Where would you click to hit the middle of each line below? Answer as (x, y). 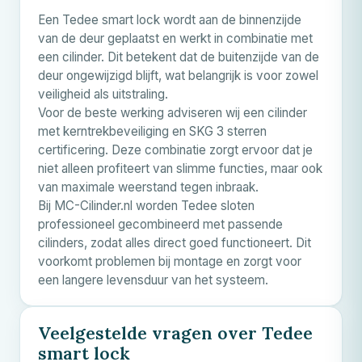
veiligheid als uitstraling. (103, 94)
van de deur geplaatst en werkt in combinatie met (175, 38)
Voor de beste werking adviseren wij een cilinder (173, 112)
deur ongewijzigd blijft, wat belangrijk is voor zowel (178, 75)
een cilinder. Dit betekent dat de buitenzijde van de (179, 57)
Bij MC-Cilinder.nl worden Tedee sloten (146, 205)
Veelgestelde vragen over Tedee (175, 333)
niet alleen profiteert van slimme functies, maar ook (180, 168)
